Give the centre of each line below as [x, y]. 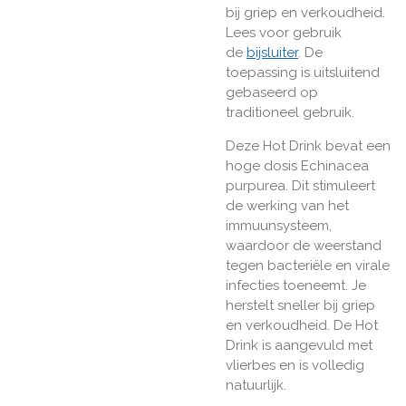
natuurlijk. [256, 385]
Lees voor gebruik [284, 32]
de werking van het [287, 205]
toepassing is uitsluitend [303, 72]
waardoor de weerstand [304, 245]
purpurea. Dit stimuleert [300, 185]
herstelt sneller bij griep [300, 305]
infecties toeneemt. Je [296, 285]
